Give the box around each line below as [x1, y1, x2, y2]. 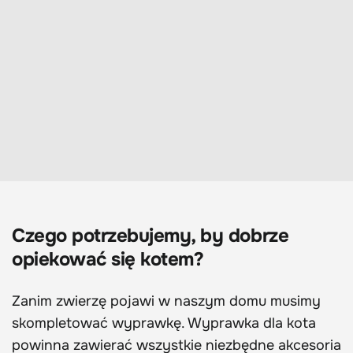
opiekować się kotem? [12, 247, 204, 272]
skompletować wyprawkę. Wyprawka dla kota [12, 314, 316, 333]
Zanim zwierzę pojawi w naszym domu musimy [12, 292, 321, 310]
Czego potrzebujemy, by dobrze [12, 224, 289, 248]
